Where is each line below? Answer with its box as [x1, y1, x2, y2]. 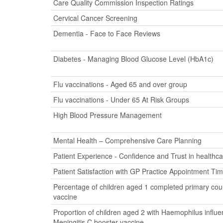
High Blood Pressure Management [53, 110, 162, 120]
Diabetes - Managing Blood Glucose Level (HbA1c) [53, 54, 214, 64]
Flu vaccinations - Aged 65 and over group [53, 79, 187, 89]
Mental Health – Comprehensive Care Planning [53, 135, 202, 145]
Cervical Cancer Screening [53, 13, 137, 23]
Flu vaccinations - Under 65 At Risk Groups [53, 95, 189, 105]
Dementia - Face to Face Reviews [53, 28, 160, 38]
